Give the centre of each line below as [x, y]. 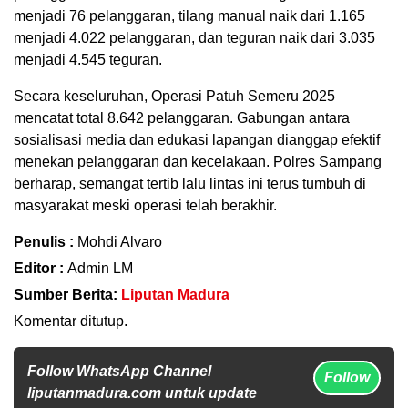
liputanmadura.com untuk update [142, 393]
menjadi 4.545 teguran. [88, 59]
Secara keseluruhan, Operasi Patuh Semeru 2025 [174, 96]
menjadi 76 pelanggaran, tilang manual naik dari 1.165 [189, 15]
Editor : [41, 268]
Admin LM [100, 268]
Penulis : [46, 241]
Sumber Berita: [67, 294]
